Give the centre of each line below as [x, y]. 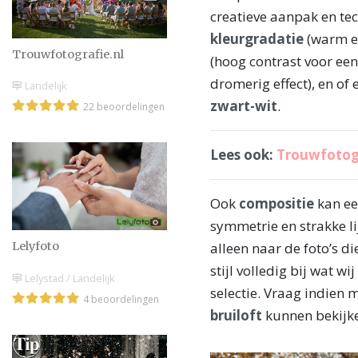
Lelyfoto [36, 247]
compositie [276, 204]
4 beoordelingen [121, 299]
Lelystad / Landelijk [69, 278]
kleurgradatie [257, 39]
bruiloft [236, 316]
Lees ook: [243, 155]
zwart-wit [244, 106]
